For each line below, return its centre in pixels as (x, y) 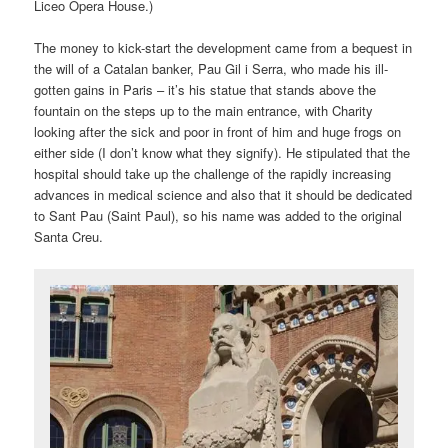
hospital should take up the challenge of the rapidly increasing (213, 174)
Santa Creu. (69, 237)
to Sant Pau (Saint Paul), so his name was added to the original (218, 216)
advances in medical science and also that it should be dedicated (223, 195)
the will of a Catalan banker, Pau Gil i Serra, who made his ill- (211, 69)
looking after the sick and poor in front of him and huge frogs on (218, 132)
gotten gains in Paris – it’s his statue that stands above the (205, 90)
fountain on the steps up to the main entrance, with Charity (204, 111)
